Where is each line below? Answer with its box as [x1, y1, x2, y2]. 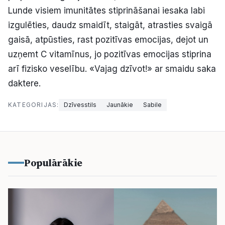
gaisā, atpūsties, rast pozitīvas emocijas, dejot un [8, 34, 208, 45]
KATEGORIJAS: [8, 100, 59, 108]
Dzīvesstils [64, 100, 97, 108]
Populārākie [24, 155, 82, 170]
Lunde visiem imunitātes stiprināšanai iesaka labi [8, 5, 205, 16]
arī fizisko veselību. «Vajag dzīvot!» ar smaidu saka [8, 63, 216, 74]
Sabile [143, 100, 162, 108]
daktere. [8, 78, 41, 88]
